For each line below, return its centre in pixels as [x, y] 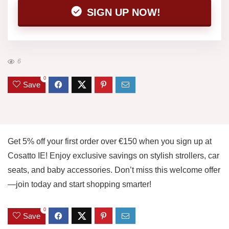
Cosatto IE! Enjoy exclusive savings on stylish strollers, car [113, 156]
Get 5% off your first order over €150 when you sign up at [110, 142]
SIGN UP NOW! [122, 12]
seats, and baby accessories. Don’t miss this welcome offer [114, 170]
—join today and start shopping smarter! [79, 185]
